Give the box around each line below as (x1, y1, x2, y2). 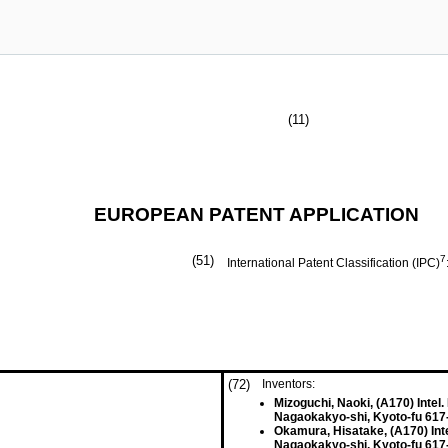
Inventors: (262, 377, 315, 391)
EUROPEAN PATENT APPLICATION (94, 204, 419, 225)
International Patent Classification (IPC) (227, 256, 440, 270)
